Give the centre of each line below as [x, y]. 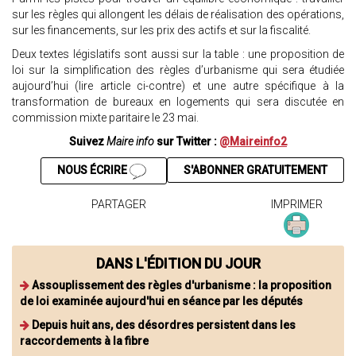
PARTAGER [118, 204]
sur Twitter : [187, 142]
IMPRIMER [296, 204]
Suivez [88, 142]
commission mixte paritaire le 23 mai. [105, 118]
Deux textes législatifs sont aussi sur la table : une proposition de [178, 54]
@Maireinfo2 [253, 142]
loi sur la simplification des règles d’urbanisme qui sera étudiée [178, 70]
